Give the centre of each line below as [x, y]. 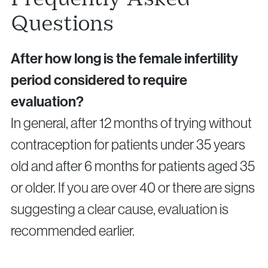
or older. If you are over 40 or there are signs [133, 188]
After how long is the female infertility [124, 59]
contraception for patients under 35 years [128, 145]
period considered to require [99, 80]
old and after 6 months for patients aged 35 [133, 166]
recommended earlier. [73, 231]
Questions [62, 24]
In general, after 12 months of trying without [131, 123]
